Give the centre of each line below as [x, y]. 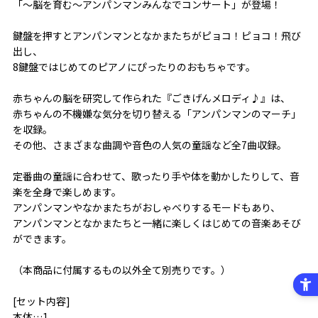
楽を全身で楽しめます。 [67, 191]
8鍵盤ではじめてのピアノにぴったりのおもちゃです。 [134, 66]
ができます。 [42, 238]
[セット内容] [41, 301]
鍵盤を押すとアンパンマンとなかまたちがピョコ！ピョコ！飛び [157, 35]
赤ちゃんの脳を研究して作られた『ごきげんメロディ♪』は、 [151, 98]
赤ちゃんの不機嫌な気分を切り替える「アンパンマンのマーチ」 [157, 113]
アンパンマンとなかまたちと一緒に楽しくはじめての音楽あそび [157, 223]
